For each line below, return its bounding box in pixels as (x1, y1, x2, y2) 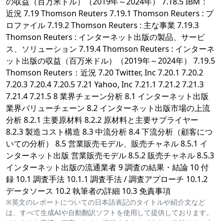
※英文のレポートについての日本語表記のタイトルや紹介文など (6, 197, 205, 207)
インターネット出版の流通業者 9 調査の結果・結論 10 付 (6, 162, 209, 173)
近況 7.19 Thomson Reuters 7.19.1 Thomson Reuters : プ (6, 8, 214, 19)
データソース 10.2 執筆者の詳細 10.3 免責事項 (6, 185, 171, 197)
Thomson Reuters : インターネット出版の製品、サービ (6, 32, 205, 43)
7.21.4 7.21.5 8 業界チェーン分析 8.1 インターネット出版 (6, 91, 209, 102)
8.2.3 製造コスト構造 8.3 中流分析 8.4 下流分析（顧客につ (6, 126, 213, 138)
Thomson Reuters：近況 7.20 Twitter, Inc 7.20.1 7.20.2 (6, 67, 203, 78)
